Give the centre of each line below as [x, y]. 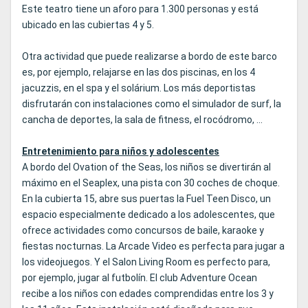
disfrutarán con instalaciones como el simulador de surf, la [152, 104]
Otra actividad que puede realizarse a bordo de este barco [150, 57]
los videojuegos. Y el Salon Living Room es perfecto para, [146, 262]
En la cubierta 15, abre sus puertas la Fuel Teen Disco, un [146, 199]
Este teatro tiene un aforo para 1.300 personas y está [140, 9]
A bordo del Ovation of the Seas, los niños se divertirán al [146, 167]
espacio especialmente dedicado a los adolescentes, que [148, 215]
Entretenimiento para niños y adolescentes [121, 152]
